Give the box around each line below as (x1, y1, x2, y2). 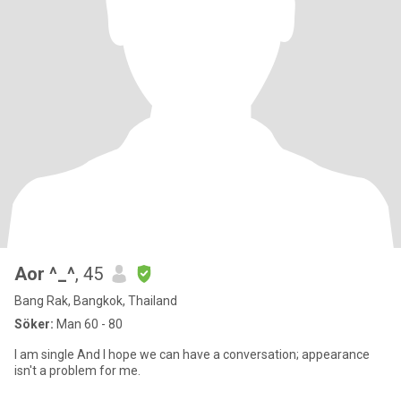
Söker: (14, 317, 54, 331)
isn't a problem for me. (14, 363, 141, 378)
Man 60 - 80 (54, 317, 123, 331)
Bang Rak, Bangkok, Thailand (14, 294, 177, 308)
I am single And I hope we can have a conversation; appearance (14, 347, 370, 362)
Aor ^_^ (14, 263, 75, 285)
